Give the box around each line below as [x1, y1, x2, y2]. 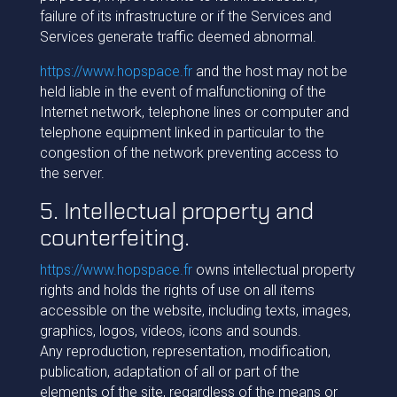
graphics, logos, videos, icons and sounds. [39, 323, 301, 339]
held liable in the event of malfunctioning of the [39, 83, 326, 100]
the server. [39, 165, 105, 182]
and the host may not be [191, 63, 347, 80]
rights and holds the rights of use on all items [39, 282, 315, 299]
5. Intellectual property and [39, 196, 314, 226]
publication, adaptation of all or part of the [39, 363, 300, 380]
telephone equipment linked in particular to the [39, 124, 324, 141]
